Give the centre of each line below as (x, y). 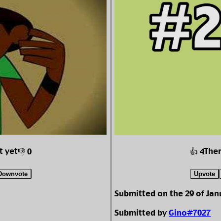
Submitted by (142, 214)
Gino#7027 (190, 214)
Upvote (204, 174)
